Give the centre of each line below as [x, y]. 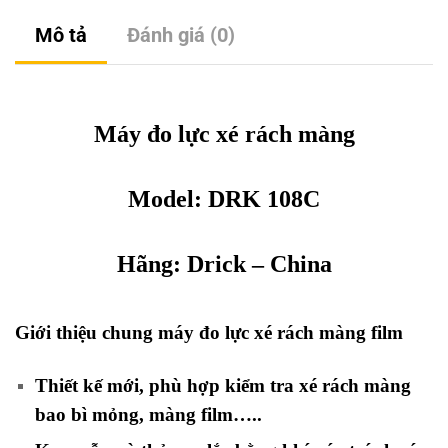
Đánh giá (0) [181, 35]
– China [288, 264]
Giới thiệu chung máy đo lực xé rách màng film [209, 332]
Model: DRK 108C [224, 199]
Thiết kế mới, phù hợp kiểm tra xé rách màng [223, 386]
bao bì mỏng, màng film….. [148, 415]
